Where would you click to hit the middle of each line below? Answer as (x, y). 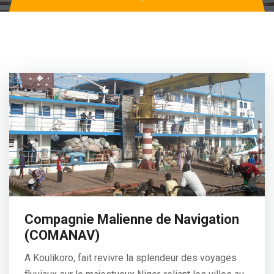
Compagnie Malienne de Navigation (132, 219)
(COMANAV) (62, 235)
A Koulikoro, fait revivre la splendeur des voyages (131, 257)
